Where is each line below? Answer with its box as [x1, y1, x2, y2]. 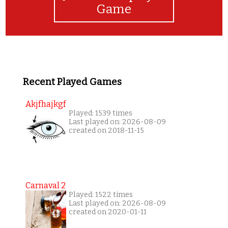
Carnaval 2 [25, 181, 66, 191]
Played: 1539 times [68, 109, 132, 118]
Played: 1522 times [68, 190, 133, 199]
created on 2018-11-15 [68, 126, 144, 135]
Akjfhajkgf [25, 99, 66, 109]
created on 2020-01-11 [68, 208, 147, 217]
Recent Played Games [22, 76, 122, 88]
